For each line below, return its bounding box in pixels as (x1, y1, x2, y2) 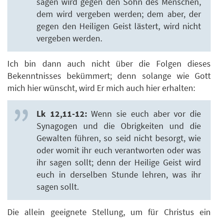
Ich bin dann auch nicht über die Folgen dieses (7, 58, 211, 70)
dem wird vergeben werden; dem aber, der (36, 8, 201, 19)
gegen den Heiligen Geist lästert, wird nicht (36, 20, 201, 32)
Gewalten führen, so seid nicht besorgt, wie (36, 132, 201, 144)
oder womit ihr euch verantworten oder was (36, 144, 201, 156)
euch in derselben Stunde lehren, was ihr (36, 168, 201, 180)
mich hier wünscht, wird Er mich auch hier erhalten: (7, 82, 195, 94)
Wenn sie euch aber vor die (87, 108, 201, 119)
